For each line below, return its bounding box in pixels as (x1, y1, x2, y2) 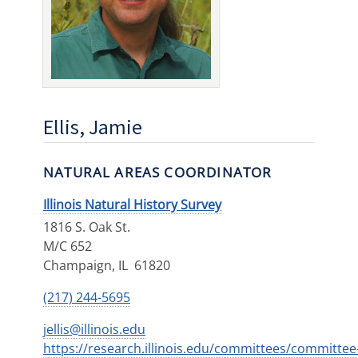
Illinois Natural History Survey (43, 196, 221, 213)
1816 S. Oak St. (43, 218, 130, 236)
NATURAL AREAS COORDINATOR (43, 163, 272, 181)
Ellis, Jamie (43, 113, 142, 140)
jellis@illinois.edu (43, 320, 145, 338)
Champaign (43, 257, 112, 274)
